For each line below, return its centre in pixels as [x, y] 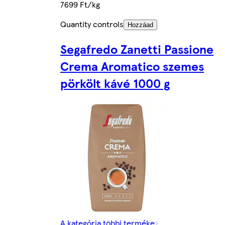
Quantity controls [92, 24]
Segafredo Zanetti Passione [137, 48]
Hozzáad [140, 25]
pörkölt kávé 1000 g [115, 83]
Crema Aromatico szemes [132, 66]
